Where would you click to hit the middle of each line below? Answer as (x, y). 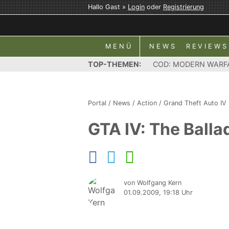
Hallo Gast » (108, 7)
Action (147, 103)
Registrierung (184, 7)
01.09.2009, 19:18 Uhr (158, 192)
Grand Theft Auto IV (195, 103)
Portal (97, 103)
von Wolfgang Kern (153, 183)
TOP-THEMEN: (114, 64)
